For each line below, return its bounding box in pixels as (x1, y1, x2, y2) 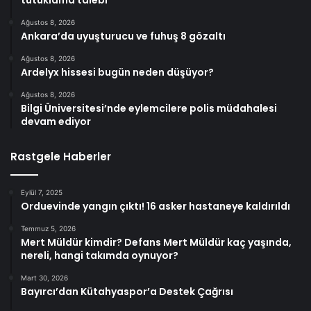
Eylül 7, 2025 (21, 187, 62, 196)
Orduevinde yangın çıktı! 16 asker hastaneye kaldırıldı (21, 199, 290, 213)
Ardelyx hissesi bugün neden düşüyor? (21, 65, 214, 79)
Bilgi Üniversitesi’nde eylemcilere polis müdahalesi (21, 101, 277, 115)
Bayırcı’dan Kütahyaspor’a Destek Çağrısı (21, 284, 233, 299)
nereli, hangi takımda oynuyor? (21, 248, 178, 262)
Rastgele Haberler (10, 149, 111, 164)
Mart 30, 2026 (21, 273, 68, 282)
